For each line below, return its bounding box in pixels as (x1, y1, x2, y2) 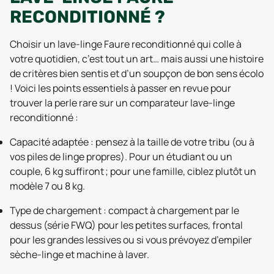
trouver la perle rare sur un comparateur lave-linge (10, 96, 235, 109)
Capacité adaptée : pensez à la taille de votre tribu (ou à (10, 135, 254, 149)
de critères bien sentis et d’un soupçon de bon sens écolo (10, 67, 264, 80)
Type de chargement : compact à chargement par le (10, 204, 239, 217)
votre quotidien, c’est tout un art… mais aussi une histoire (10, 52, 264, 65)
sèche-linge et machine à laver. (10, 248, 149, 261)
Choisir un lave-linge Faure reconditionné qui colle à (10, 37, 242, 51)
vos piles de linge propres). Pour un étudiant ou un (10, 150, 232, 163)
